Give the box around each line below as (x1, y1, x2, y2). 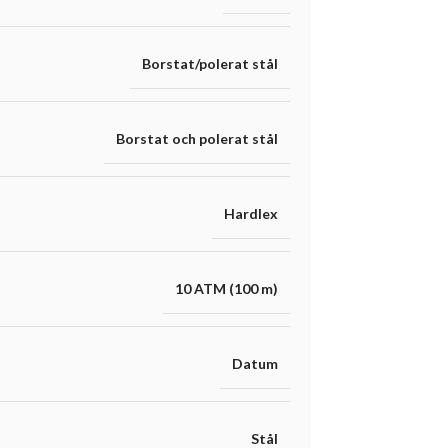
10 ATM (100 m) (174, 280, 278, 298)
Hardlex (223, 205, 278, 223)
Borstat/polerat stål (141, 55, 278, 73)
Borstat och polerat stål (115, 130, 278, 148)
